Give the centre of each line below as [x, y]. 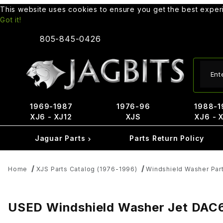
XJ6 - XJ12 [51, 117]
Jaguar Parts [61, 138]
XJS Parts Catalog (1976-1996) [87, 169]
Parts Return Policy [167, 138]
